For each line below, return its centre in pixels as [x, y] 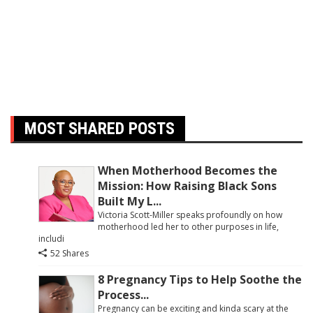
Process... [123, 294]
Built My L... [130, 201]
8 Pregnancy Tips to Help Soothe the [200, 279]
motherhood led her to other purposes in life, [188, 226]
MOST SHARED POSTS [100, 128]
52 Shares [70, 253]
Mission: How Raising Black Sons [187, 185]
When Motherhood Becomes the [188, 170]
